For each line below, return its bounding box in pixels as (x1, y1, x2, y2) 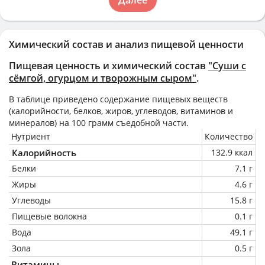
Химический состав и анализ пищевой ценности (9, 37, 244, 51)
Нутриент (11, 130, 50, 142)
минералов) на (9, 117, 72, 128)
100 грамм (72, 117, 114, 128)
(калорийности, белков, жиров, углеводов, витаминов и (9, 105, 233, 117)
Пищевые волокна (12, 210, 87, 222)
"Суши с (208, 59, 246, 72)
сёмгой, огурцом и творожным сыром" (9, 71, 196, 85)
